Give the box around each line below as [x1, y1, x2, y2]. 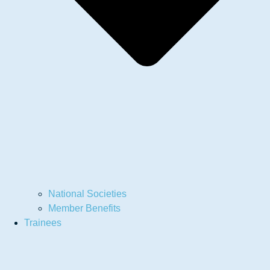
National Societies [48, 189, 127, 199]
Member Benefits [48, 203, 121, 214]
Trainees [24, 218, 61, 228]
